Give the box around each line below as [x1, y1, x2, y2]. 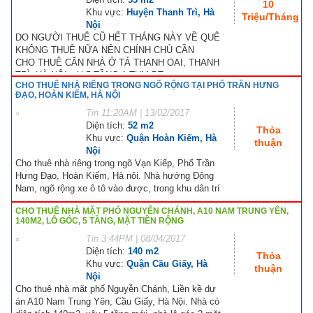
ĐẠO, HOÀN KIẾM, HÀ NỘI [15, 89, 120, 100]
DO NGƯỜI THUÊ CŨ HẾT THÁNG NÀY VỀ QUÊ [15, 31, 220, 43]
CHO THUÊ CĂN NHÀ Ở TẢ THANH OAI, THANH [15, 57, 219, 68]
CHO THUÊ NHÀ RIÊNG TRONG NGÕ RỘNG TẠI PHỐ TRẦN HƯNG [15, 80, 279, 90]
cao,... [15, 195, 41, 206]
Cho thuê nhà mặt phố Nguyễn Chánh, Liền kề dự [15, 283, 216, 294]
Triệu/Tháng [242, 10, 300, 22]
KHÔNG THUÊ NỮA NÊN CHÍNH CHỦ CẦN [15, 44, 194, 55]
